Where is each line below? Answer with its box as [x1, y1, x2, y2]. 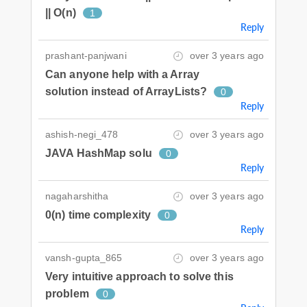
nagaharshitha [45, 190, 109, 201]
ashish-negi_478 [45, 128, 119, 140]
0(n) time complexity [45, 208, 151, 221]
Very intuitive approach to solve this [45, 270, 234, 282]
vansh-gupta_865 [45, 251, 123, 263]
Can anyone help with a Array [45, 68, 199, 80]
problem [45, 287, 89, 299]
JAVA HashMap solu [45, 147, 152, 159]
